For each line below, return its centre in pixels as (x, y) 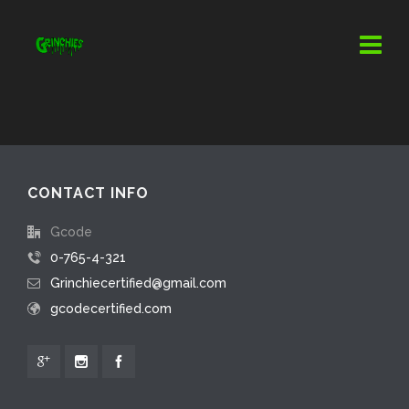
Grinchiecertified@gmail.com (138, 283)
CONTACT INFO (88, 193)
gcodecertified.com (111, 309)
